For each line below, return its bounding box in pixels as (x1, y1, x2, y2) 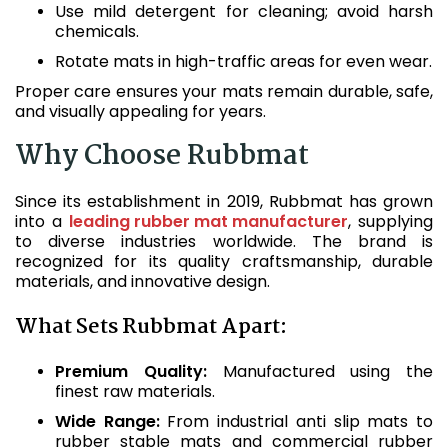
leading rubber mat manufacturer (69, 210, 348, 233)
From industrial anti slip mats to (159, 410, 434, 433)
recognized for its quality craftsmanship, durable (15, 250, 433, 273)
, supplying (348, 210, 433, 233)
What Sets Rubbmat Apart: (15, 310, 287, 344)
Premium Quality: (55, 360, 207, 383)
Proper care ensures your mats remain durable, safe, (15, 80, 433, 103)
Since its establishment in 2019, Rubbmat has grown (15, 190, 433, 213)
